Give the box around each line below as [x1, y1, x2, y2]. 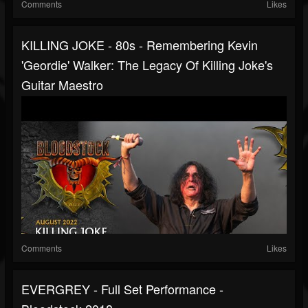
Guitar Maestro [21, 76, 103, 94]
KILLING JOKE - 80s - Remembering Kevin [21, 36, 258, 54]
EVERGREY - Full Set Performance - [21, 280, 223, 298]
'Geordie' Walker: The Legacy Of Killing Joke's [21, 56, 273, 74]
